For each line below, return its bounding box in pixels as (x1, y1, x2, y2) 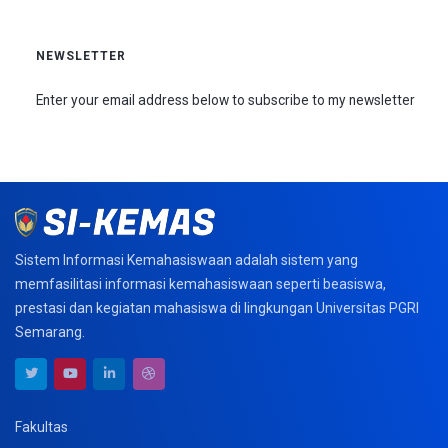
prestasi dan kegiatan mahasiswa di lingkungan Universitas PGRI (15, 300, 419, 317)
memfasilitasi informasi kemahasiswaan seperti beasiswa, (15, 276, 386, 293)
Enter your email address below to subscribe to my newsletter (36, 91, 416, 108)
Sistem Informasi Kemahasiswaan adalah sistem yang (15, 252, 358, 269)
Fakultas (15, 418, 68, 435)
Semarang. (15, 324, 85, 341)
